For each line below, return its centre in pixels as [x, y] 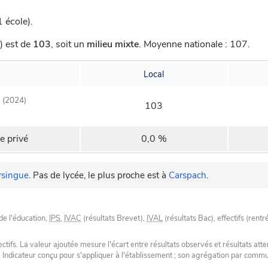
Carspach [188, 176]
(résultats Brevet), [114, 219]
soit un [71, 45]
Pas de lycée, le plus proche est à [101, 176]
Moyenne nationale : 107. [197, 45]
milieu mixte [113, 45]
